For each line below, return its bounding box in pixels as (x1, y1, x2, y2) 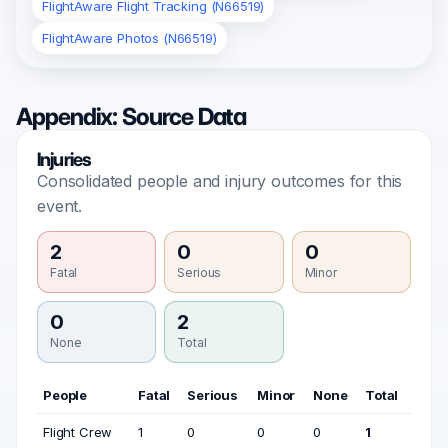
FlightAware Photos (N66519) (42, 30, 217, 46)
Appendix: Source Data (16, 102, 247, 131)
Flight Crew (43, 424, 113, 440)
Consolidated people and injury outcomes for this (37, 171, 403, 191)
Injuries (37, 148, 92, 171)
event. (37, 196, 83, 216)
